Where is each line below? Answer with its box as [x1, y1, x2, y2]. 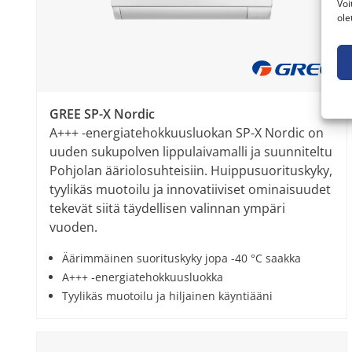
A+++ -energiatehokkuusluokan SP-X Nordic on [49, 124, 324, 141]
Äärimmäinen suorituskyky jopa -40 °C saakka [62, 251, 301, 266]
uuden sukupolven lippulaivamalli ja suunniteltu [49, 143, 332, 160]
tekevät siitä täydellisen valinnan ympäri [49, 200, 285, 217]
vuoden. [49, 218, 97, 236]
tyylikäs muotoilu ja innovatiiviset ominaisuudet [49, 181, 331, 198]
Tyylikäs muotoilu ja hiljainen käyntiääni [62, 288, 273, 303]
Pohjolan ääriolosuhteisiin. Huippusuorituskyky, [49, 162, 332, 179]
